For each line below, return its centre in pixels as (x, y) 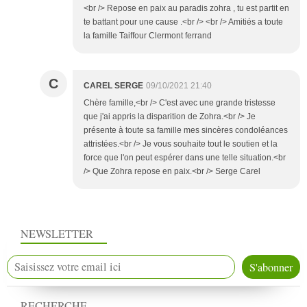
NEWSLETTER (57, 233)
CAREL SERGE (113, 86)
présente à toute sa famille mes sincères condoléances (186, 131)
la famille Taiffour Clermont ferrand (148, 36)
